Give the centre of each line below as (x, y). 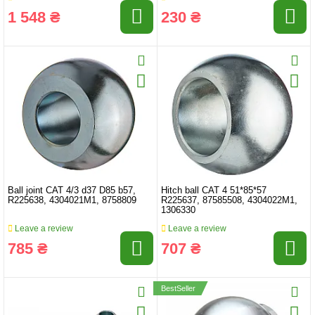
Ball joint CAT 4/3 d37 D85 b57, (72, 191)
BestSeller (178, 289)
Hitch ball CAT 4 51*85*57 (214, 191)
